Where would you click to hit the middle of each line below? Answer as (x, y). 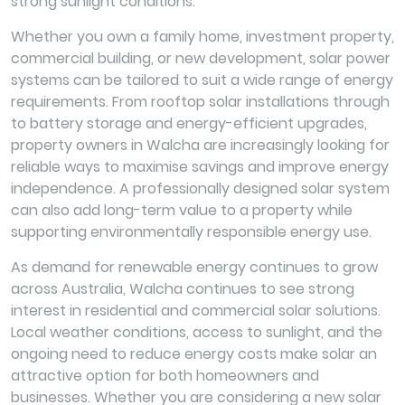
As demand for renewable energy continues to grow (194, 267)
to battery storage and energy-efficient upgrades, (189, 123)
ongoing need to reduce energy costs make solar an (194, 353)
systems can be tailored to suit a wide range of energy (202, 80)
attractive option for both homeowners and (165, 375)
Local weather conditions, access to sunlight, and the (197, 332)
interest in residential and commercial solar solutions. (196, 310)
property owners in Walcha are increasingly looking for (200, 145)
